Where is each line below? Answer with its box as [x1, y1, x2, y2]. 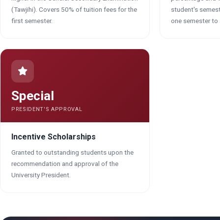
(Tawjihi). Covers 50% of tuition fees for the [11, 5, 137, 13]
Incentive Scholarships [11, 132, 96, 141]
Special [11, 88, 54, 103]
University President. [11, 171, 71, 179]
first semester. [11, 17, 53, 25]
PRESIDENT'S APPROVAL [11, 106, 82, 112]
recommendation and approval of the [11, 160, 118, 167]
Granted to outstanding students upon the [11, 148, 134, 156]
